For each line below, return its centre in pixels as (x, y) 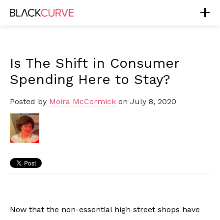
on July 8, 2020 (146, 101)
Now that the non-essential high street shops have (105, 209)
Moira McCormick (82, 101)
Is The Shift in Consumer (95, 63)
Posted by (28, 101)
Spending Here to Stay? (90, 79)
